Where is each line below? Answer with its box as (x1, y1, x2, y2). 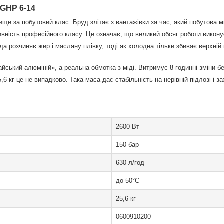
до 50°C (116, 177, 139, 184)
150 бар (116, 141, 139, 148)
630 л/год (116, 159, 144, 166)
